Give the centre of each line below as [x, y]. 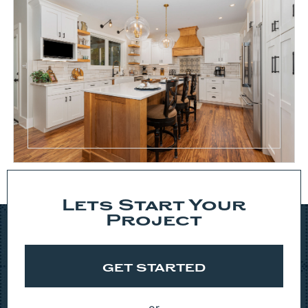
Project [154, 221]
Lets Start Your [154, 206]
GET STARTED [154, 269]
